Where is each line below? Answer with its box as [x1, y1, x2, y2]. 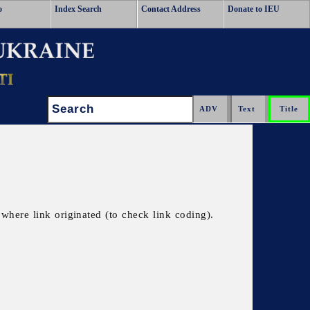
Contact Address [141, 4, 201, 14]
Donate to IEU [228, 4, 280, 14]
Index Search [55, 4, 102, 14]
